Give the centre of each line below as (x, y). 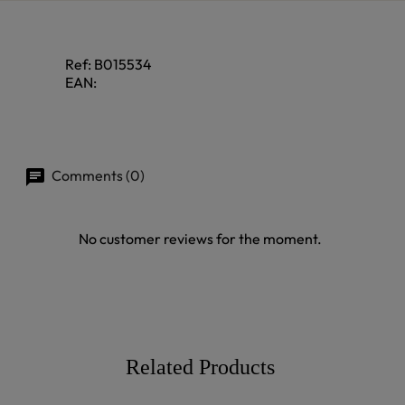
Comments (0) (97, 175)
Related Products (200, 367)
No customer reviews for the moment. (200, 239)
